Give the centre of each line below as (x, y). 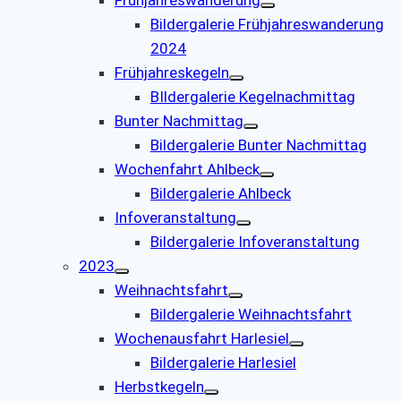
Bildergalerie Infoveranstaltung (255, 241)
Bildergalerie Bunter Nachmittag (259, 145)
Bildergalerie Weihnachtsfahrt (251, 314)
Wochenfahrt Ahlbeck (187, 169)
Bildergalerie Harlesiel (223, 362)
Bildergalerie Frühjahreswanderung (267, 24)
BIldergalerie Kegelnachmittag (253, 96)
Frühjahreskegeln (172, 72)
